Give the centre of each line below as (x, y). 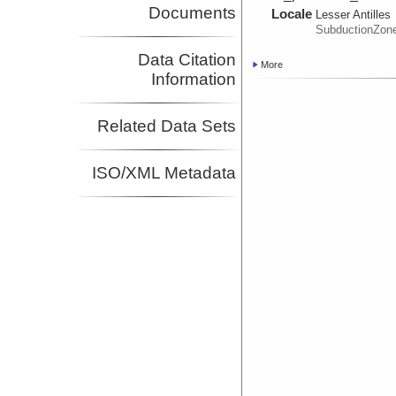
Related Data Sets (167, 126)
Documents (193, 13)
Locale (292, 14)
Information (194, 80)
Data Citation (187, 60)
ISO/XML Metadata (164, 173)
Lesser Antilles (354, 15)
